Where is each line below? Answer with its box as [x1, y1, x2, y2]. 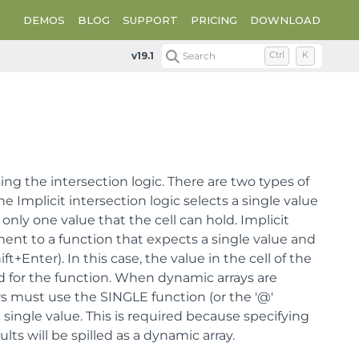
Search [183, 50, 216, 62]
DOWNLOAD [250, 14, 321, 26]
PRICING [191, 14, 237, 26]
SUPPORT [123, 14, 178, 26]
